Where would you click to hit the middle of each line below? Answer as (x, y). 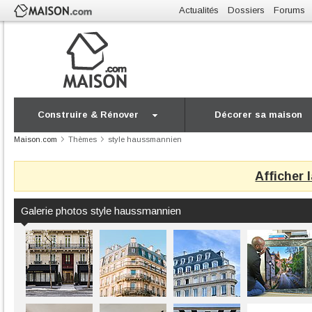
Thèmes (83, 139)
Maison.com (36, 139)
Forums (289, 10)
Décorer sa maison (259, 115)
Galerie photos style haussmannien (101, 211)
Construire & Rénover (88, 115)
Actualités (199, 10)
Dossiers (246, 10)
